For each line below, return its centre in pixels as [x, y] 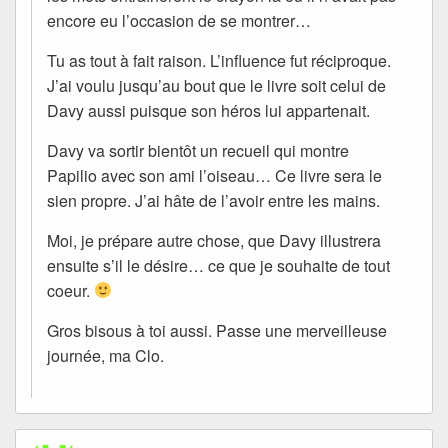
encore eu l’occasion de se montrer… [179, 20]
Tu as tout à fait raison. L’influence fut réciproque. [219, 60]
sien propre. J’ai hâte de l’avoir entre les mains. [213, 200]
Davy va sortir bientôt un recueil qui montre [198, 150]
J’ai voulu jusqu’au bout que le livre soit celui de [216, 85]
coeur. [70, 290]
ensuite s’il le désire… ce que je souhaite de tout [218, 265]
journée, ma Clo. [105, 355]
